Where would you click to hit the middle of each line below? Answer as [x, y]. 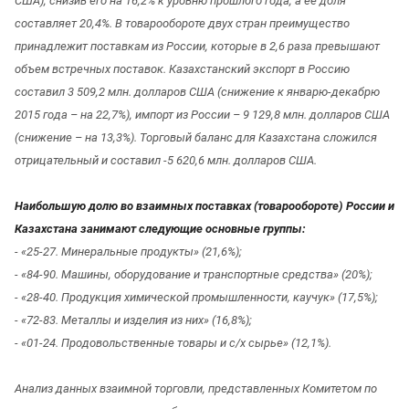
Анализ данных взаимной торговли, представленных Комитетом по [196, 388]
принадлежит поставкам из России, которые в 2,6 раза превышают [197, 46]
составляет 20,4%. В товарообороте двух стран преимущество [182, 23]
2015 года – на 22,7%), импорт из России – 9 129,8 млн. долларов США [202, 114]
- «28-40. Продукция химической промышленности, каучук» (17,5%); [196, 297]
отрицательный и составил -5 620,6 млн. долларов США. [166, 160]
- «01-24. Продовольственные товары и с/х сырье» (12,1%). [173, 342]
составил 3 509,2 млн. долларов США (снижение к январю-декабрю [197, 91]
